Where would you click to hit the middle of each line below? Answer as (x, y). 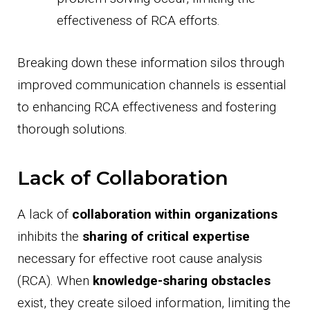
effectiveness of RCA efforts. (138, 21)
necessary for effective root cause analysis (140, 258)
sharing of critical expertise (166, 236)
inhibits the (50, 236)
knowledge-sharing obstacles (182, 280)
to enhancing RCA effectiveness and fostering (147, 107)
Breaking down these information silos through (151, 62)
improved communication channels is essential (152, 84)
